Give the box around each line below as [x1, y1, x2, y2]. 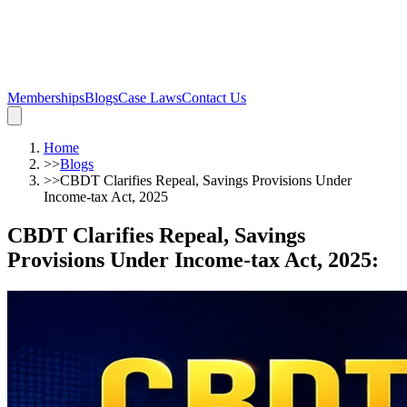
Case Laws [118, 90, 182, 105]
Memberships [7, 90, 84, 105]
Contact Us [182, 90, 246, 105]
